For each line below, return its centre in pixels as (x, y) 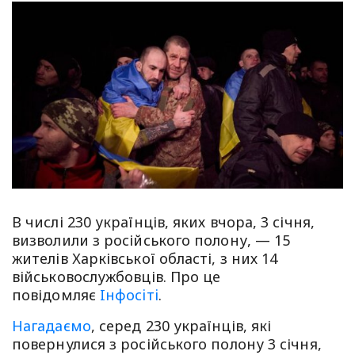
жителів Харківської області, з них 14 (145, 258)
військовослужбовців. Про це (116, 276)
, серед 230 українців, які (181, 325)
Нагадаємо (52, 325)
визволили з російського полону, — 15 (151, 240)
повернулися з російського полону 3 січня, (167, 344)
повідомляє (54, 294)
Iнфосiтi (127, 294)
